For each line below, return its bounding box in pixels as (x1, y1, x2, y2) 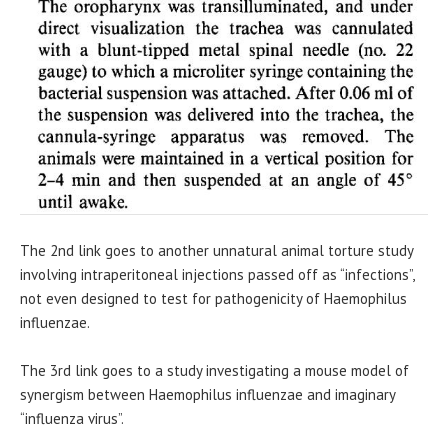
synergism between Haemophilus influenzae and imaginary (20, 384, 395, 404)
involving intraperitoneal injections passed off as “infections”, (20, 264, 414, 284)
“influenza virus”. (20, 408, 124, 428)
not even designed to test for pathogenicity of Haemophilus (20, 288, 407, 308)
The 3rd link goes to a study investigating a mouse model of (20, 360, 409, 380)
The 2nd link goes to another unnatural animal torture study (20, 240, 413, 260)
